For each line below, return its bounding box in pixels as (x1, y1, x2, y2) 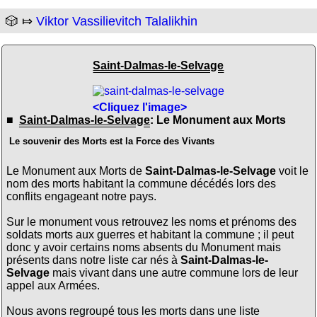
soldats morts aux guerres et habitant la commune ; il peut (6, 228, 294, 241)
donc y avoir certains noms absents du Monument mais (6, 241, 281, 253)
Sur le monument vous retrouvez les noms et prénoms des (6, 215, 296, 228)
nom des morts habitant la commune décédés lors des (6, 177, 276, 190)
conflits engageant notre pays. (6, 190, 156, 202)
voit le (275, 164, 309, 177)
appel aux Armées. (6, 279, 100, 292)
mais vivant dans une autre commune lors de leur (49, 266, 298, 279)
